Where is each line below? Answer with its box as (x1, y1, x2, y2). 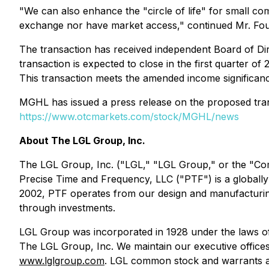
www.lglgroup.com (19, 255, 104, 267)
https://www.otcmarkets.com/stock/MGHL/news (19, 110, 239, 122)
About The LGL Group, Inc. (19, 134, 145, 147)
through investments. (19, 202, 115, 214)
